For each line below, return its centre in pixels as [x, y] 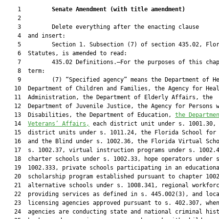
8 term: [24, 71]
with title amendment [148, 9]
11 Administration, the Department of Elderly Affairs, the [108, 97]
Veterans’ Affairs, [59, 124]
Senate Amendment [81, 9]
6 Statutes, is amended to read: [66, 53]
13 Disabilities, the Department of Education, [89, 115]
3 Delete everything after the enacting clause [101, 27]
